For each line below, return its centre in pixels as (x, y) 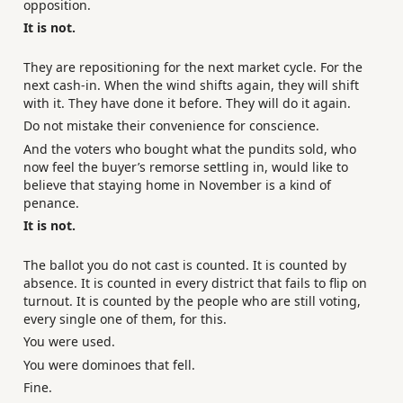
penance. (51, 202)
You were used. (69, 342)
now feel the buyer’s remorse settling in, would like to (186, 166)
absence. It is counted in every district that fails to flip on (195, 282)
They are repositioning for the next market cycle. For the (193, 67)
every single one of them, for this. (125, 318)
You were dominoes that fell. (109, 364)
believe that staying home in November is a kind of (177, 184)
